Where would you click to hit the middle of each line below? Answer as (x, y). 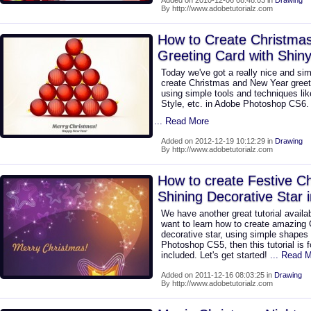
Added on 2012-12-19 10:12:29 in (218, 141)
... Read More (182, 121)
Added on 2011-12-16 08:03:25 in (218, 275)
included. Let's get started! (216, 255)
